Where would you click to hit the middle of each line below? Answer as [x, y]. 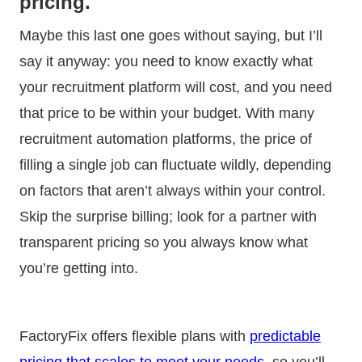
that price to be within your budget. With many [167, 113]
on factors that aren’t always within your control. [173, 190]
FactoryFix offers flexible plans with [135, 336]
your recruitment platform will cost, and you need [176, 87]
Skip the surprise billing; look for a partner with [168, 216]
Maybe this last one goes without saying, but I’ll [171, 35]
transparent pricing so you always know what [164, 242]
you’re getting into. [81, 268]
